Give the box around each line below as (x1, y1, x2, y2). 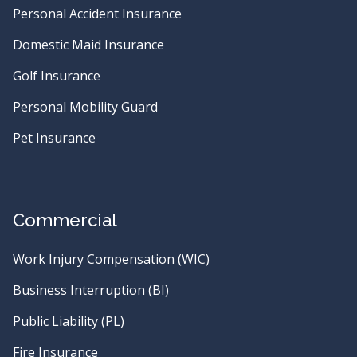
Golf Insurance (13, 67, 100, 84)
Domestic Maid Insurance (13, 36, 164, 53)
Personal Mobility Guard (13, 98, 158, 116)
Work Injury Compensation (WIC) (13, 250, 210, 268)
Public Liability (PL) (13, 312, 124, 330)
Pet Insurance (13, 129, 96, 147)
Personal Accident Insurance (13, 5, 182, 22)
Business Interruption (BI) (13, 281, 169, 299)
